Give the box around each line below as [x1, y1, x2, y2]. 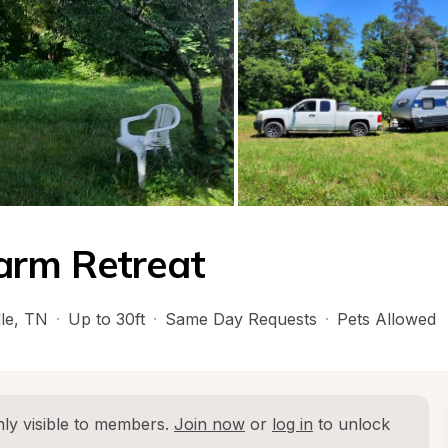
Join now [174, 414, 245, 434]
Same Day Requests [165, 309, 317, 329]
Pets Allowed [337, 309, 436, 329]
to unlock [313, 414, 390, 434]
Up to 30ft [68, 309, 145, 329]
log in [272, 414, 313, 434]
